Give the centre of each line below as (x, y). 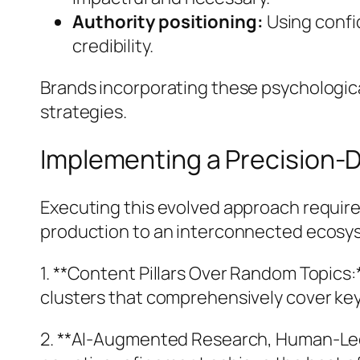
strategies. (84, 111)
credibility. (113, 45)
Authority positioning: (168, 21)
